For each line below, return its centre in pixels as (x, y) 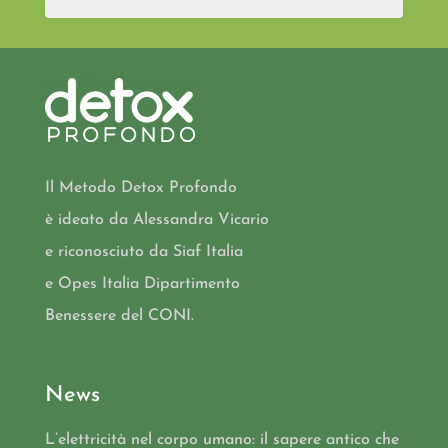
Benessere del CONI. (119, 315)
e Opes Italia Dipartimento (142, 283)
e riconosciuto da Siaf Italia (143, 251)
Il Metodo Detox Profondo (140, 187)
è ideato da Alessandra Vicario (156, 219)
